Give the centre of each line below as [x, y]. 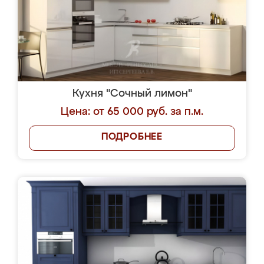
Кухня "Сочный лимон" [132, 94]
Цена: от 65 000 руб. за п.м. [132, 112]
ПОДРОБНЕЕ [132, 137]
